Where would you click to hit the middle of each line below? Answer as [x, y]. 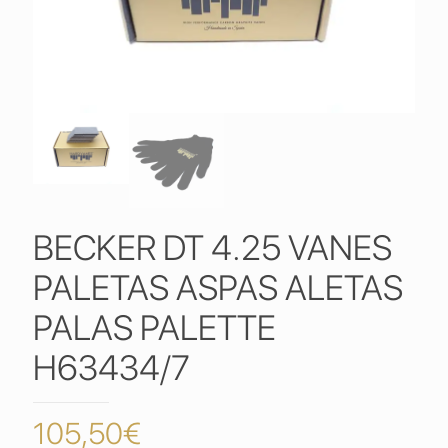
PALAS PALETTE [154, 327]
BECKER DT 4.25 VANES [212, 247]
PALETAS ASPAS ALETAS [218, 287]
